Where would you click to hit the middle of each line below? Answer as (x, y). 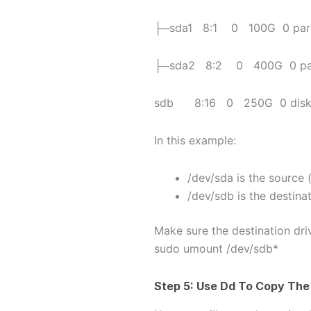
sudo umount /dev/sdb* (216, 249)
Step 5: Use (187, 286)
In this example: (195, 141)
